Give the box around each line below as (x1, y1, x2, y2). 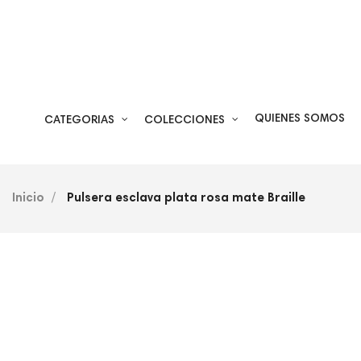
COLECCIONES (144, 115, 225, 127)
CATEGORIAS (44, 115, 114, 127)
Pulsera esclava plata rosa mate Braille (67, 193, 305, 205)
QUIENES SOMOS (255, 114, 345, 126)
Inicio (12, 193, 44, 205)
